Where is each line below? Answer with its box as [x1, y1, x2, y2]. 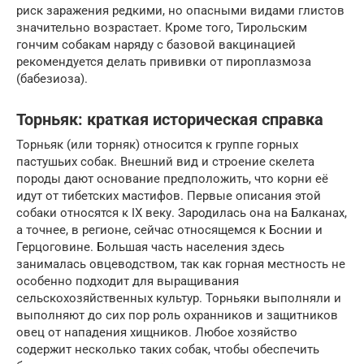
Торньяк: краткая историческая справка [16, 110, 323, 130]
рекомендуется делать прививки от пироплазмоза [16, 54, 311, 69]
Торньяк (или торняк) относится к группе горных [16, 137, 298, 152]
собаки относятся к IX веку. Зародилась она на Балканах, [16, 206, 347, 220]
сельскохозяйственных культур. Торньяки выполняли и [16, 291, 341, 305]
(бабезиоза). [16, 71, 88, 86]
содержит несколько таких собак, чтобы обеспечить [16, 342, 319, 357]
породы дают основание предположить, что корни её [16, 171, 328, 186]
